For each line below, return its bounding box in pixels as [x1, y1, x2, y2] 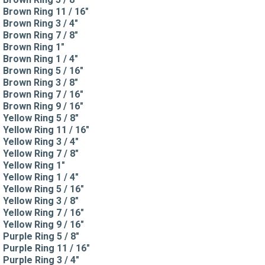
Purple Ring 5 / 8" [3, 230, 79, 242]
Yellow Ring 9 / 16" [3, 218, 84, 230]
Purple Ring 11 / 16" [3, 242, 90, 254]
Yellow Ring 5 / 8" [3, 112, 79, 124]
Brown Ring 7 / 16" [3, 88, 83, 100]
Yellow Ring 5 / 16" [3, 183, 84, 195]
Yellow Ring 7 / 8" [3, 147, 79, 159]
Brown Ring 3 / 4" [3, 17, 78, 29]
